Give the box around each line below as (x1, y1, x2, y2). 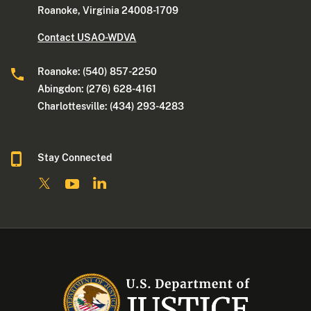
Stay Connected (37, 152, 112, 164)
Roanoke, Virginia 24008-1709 (37, 5, 179, 17)
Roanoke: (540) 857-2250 (37, 66, 158, 78)
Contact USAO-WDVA (37, 32, 137, 44)
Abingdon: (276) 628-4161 (37, 83, 157, 95)
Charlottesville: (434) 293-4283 (37, 101, 185, 112)
